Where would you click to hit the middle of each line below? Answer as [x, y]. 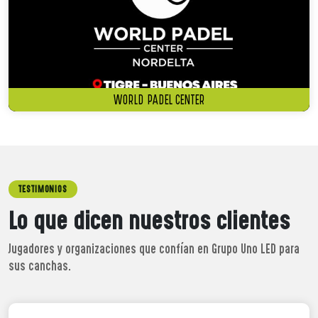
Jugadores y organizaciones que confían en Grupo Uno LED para [154, 249]
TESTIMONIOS [43, 190]
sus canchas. [40, 266]
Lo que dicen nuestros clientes [149, 221]
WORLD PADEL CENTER [159, 100]
